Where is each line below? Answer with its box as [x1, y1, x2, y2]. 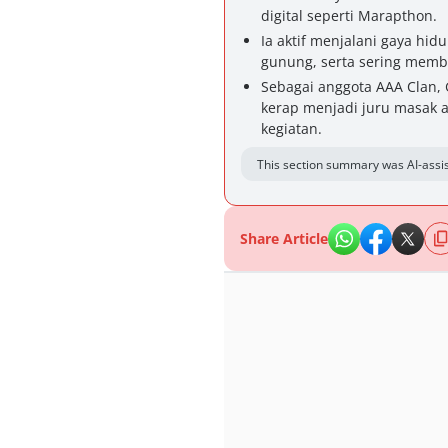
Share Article [240, 229, 328, 248]
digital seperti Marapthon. [261, 6, 437, 25]
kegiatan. [261, 119, 322, 138]
